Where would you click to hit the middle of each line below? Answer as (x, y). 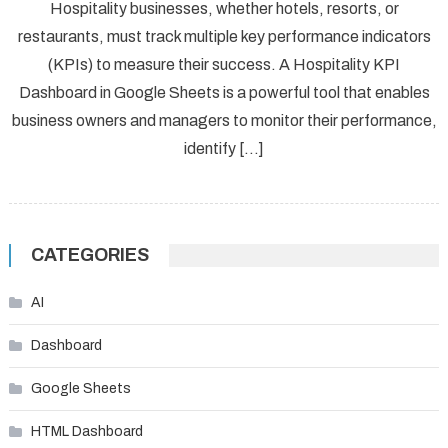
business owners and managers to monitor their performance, (224, 121)
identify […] (224, 149)
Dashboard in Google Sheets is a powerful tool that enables (224, 93)
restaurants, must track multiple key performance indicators (224, 37)
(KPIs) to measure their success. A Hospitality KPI (224, 65)
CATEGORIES (89, 255)
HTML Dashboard (86, 432)
